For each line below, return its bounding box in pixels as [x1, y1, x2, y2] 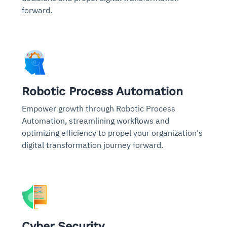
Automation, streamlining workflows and [22, 115, 169, 126]
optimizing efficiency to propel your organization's [22, 127, 203, 138]
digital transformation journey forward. [22, 139, 163, 150]
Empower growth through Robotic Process [22, 103, 175, 113]
